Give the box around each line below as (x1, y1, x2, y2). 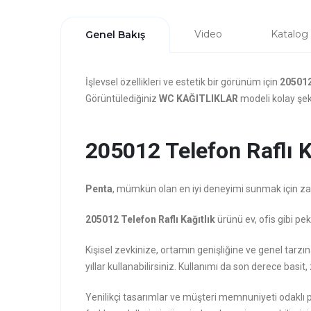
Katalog (271, 28, 308, 40)
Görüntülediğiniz (85, 93, 159, 104)
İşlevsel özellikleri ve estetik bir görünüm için (85, 76, 280, 87)
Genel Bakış (85, 28, 145, 41)
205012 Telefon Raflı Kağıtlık (85, 214, 215, 225)
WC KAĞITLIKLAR (159, 93, 238, 104)
